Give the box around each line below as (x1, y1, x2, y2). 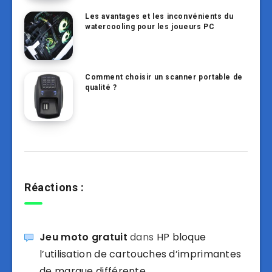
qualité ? (85, 83, 117, 92)
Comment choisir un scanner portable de (85, 73, 243, 82)
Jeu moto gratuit (39, 230, 127, 245)
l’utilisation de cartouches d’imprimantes (39, 247, 242, 262)
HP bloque (156, 230, 206, 245)
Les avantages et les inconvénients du (85, 12, 234, 21)
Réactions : (24, 181, 84, 194)
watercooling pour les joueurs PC (85, 22, 215, 32)
